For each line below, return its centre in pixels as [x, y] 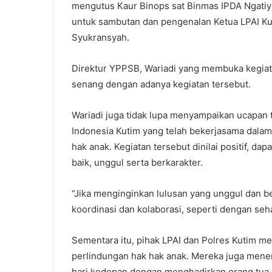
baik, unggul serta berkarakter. [137, 162]
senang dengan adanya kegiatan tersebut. [161, 84]
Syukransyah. [100, 37]
